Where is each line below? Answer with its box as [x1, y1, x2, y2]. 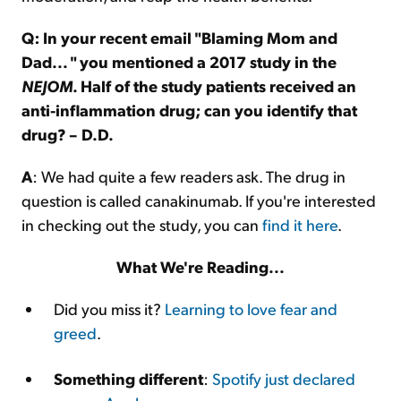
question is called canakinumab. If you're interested [21, 190, 376, 210]
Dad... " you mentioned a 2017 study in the [21, 51, 337, 72]
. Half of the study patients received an [73, 75, 356, 96]
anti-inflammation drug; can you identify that [21, 99, 357, 120]
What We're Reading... [116, 256, 285, 277]
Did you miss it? [54, 298, 165, 319]
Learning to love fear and [165, 298, 337, 319]
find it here [262, 214, 337, 235]
